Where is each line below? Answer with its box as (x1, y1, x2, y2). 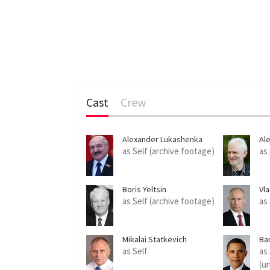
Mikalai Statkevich (122, 234, 187, 245)
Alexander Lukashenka (122, 134, 202, 145)
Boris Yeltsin (122, 184, 166, 195)
